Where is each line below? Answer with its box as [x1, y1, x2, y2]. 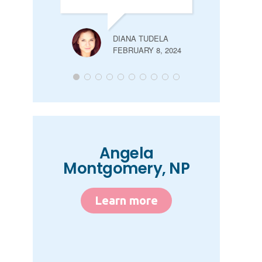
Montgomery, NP [63, 158, 189, 180]
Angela [99, 143, 154, 164]
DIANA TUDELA [113, 33, 169, 44]
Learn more [95, 194, 158, 208]
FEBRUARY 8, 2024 [113, 44, 182, 56]
